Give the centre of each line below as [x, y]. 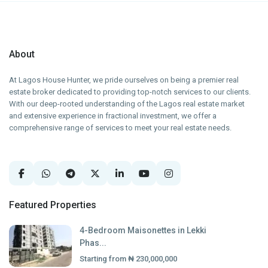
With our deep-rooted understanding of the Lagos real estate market [127, 104]
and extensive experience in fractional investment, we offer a [113, 116]
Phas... [93, 243]
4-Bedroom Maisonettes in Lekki [143, 231]
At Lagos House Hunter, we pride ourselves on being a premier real [124, 80]
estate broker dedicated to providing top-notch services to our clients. [130, 92]
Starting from [103, 259]
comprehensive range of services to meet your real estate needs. [121, 128]
